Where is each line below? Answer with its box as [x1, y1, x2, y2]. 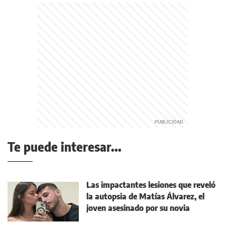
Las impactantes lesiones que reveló [86, 180, 215, 190]
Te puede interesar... [8, 139, 122, 154]
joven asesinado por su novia [86, 203, 190, 213]
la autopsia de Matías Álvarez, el [86, 191, 204, 201]
